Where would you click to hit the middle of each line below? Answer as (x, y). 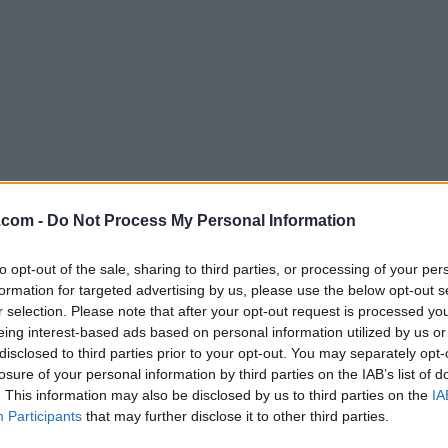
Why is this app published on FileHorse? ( (252, 248)
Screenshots (59, 303)
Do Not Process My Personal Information (201, 220)
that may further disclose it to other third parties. (235, 415)
